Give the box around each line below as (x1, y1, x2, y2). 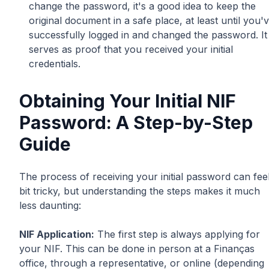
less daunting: (19, 199, 81, 211)
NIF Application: (19, 228, 94, 240)
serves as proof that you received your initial (29, 43, 233, 55)
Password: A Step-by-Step (19, 111, 253, 133)
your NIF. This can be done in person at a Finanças (19, 242, 255, 255)
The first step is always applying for (94, 228, 260, 240)
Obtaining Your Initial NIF (19, 89, 236, 112)
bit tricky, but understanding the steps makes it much (19, 184, 260, 197)
